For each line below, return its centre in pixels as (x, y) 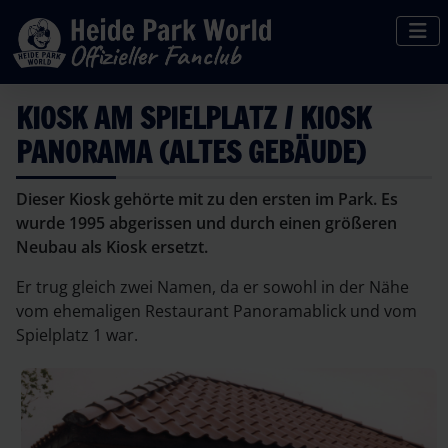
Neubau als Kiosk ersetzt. (112, 247)
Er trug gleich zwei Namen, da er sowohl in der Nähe (212, 287)
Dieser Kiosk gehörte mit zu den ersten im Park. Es (207, 199)
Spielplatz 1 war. (77, 335)
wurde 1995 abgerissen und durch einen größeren (206, 223)
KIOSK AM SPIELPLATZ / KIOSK (193, 118)
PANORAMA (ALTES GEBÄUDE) (191, 152)
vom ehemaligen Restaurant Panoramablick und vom (216, 311)
